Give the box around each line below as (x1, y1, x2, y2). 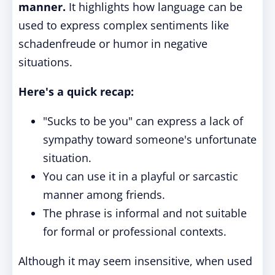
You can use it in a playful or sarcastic (43, 169, 238, 184)
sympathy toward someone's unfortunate (43, 132, 257, 147)
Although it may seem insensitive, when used (18, 254, 252, 268)
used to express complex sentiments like (18, 18, 229, 33)
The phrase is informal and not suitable (43, 206, 247, 220)
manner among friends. (43, 187, 165, 202)
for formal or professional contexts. (43, 224, 227, 239)
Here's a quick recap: (18, 84, 134, 99)
